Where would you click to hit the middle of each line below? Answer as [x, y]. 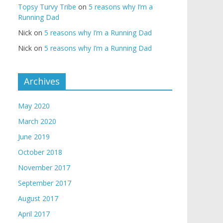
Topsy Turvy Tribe [47, 7]
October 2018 [40, 152]
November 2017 [44, 167]
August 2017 [38, 198]
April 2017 [34, 214]
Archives [42, 81]
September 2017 [45, 183]
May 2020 [34, 106]
